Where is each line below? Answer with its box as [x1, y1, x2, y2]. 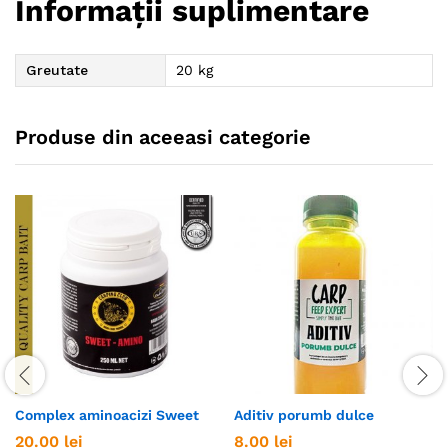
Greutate [26, 62, 88, 79]
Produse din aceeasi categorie [15, 125, 311, 150]
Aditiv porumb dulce [234, 407, 374, 424]
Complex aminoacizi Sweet [15, 407, 199, 424]
